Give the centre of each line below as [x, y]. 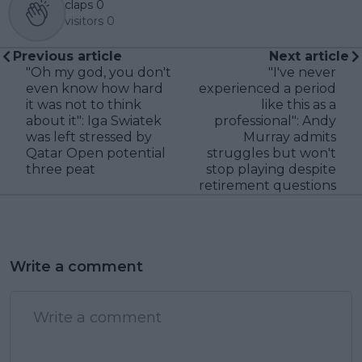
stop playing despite [271, 169]
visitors [84, 21]
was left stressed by [89, 137]
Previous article [67, 56]
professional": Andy [275, 120]
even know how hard [95, 88]
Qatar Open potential [96, 153]
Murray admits [290, 137]
